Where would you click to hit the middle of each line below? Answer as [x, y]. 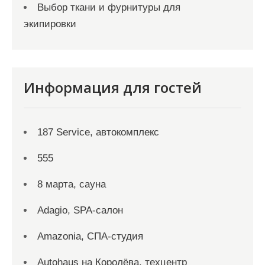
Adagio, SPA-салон [80, 210]
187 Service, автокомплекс [98, 132]
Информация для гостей [113, 87]
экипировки [50, 24]
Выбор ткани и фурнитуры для [109, 7]
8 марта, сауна [72, 184]
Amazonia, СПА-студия [90, 236]
